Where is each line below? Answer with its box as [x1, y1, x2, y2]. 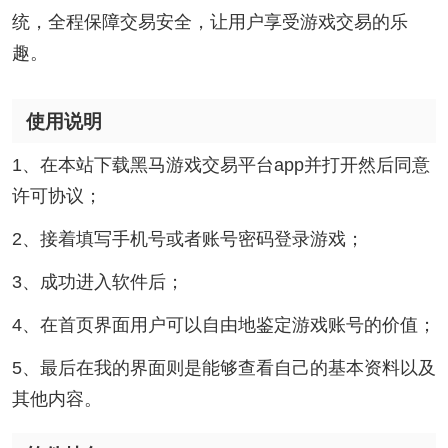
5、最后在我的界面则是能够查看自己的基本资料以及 [11, 358, 436, 379]
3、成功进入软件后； [11, 272, 184, 293]
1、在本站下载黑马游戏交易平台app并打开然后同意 [11, 155, 430, 176]
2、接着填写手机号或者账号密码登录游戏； [11, 229, 364, 250]
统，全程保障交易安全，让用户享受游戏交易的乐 [11, 11, 408, 32]
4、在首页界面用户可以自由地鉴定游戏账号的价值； [11, 315, 436, 336]
